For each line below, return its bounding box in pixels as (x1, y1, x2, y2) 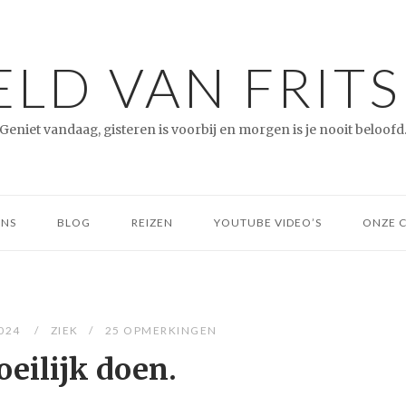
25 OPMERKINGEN (104, 324, 217, 337)
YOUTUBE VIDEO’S (214, 216, 322, 229)
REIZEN (131, 216, 173, 229)
